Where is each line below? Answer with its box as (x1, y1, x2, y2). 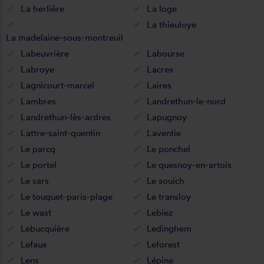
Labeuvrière (21, 47, 69, 59)
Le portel (21, 159, 57, 170)
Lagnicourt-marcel (21, 79, 94, 91)
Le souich (146, 174, 184, 186)
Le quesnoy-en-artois (146, 159, 232, 170)
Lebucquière (21, 222, 70, 234)
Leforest (146, 238, 180, 250)
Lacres (146, 63, 173, 75)
